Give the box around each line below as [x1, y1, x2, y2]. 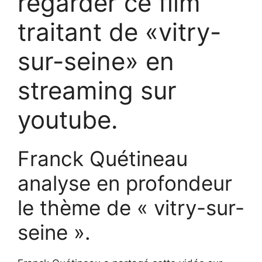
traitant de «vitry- [18, 16, 221, 47]
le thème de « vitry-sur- [18, 195, 244, 220]
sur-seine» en [18, 46, 174, 76]
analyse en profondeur [18, 170, 232, 195]
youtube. [18, 104, 118, 135]
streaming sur [18, 75, 177, 105]
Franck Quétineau [18, 146, 188, 171]
